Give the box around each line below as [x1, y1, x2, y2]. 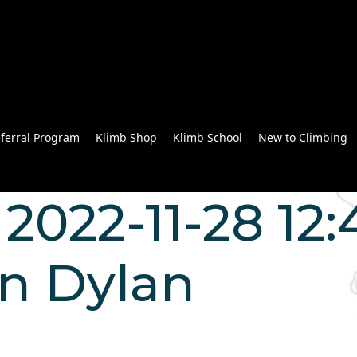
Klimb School [173, 130, 242, 146]
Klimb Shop [96, 130, 157, 146]
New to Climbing [258, 130, 347, 146]
